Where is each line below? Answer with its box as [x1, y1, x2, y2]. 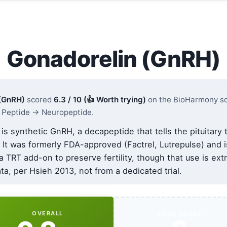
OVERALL [32, 210, 63, 217]
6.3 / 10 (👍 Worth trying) [54, 94, 146, 104]
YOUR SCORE [157, 211, 202, 218]
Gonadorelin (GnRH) [6, 45, 221, 73]
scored [25, 94, 54, 104]
